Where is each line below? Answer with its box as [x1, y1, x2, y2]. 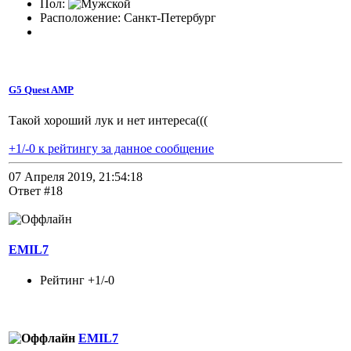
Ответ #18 [9, 183, 63, 197]
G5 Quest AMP [9, 83, 74, 96]
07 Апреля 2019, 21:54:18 [9, 169, 143, 183]
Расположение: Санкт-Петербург [40, 11, 216, 25]
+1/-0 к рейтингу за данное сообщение [9, 141, 214, 155]
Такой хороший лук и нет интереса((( [9, 113, 208, 127]
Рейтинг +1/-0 [40, 273, 114, 288]
